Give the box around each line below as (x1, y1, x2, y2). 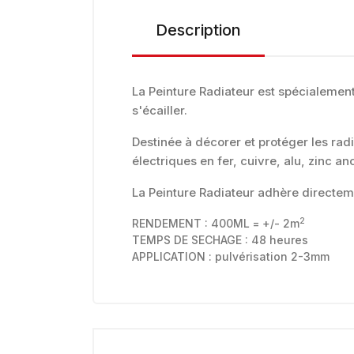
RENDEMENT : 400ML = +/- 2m (132, 216, 299, 230)
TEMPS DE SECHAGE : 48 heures (132, 232, 308, 247)
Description (156, 20, 241, 40)
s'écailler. (132, 102, 187, 118)
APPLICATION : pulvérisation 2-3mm (132, 249, 330, 263)
